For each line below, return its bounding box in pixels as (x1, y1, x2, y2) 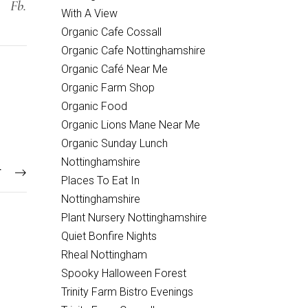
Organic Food (60, 100, 127, 113)
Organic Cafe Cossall (60, 25, 162, 38)
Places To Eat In (60, 174, 140, 187)
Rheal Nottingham (60, 248, 147, 261)
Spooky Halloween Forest (60, 267, 186, 280)
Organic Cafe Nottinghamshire (60, 44, 206, 57)
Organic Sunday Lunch (60, 137, 168, 150)
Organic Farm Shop (60, 81, 155, 94)
